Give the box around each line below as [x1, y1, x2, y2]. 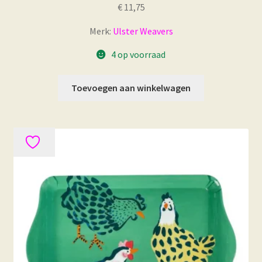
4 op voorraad [111, 48, 166, 60]
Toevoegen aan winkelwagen [71, 82, 191, 94]
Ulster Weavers [112, 25, 173, 37]
